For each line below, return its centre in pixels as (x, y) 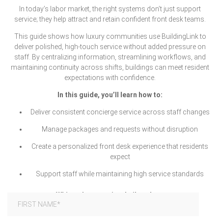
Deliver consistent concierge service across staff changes (120, 112)
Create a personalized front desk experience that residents (120, 146)
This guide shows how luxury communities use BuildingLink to (110, 36)
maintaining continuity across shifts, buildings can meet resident (110, 67)
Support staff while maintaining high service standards (120, 174)
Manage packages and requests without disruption (120, 129)
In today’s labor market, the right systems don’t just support (110, 9)
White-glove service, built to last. (110, 195)
